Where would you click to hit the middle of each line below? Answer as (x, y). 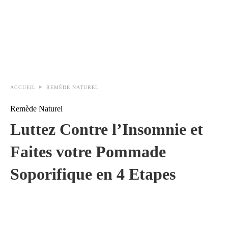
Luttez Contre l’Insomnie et (107, 129)
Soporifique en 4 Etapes (93, 174)
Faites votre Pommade (88, 152)
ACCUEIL (23, 87)
